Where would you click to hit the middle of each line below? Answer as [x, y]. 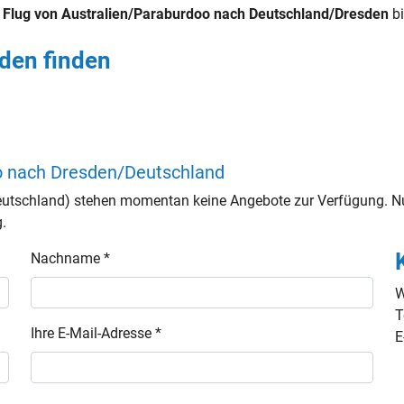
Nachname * [71, 258]
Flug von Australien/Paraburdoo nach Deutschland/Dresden [196, 14]
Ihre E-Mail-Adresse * [96, 333]
